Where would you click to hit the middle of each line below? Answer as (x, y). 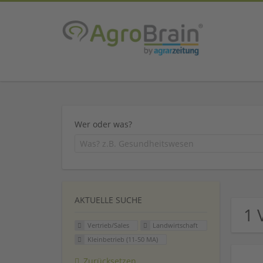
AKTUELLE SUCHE (108, 200)
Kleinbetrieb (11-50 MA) (122, 240)
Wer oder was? (103, 124)
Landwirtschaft (176, 225)
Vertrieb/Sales (108, 225)
